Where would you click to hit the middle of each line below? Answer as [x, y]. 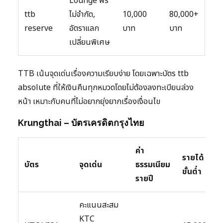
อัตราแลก [84, 29]
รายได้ [193, 158]
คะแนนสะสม [99, 205]
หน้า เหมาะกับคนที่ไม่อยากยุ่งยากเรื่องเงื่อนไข [89, 102]
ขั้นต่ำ [192, 172]
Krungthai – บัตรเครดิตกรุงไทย [81, 123]
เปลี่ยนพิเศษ [90, 43]
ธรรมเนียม [153, 165]
